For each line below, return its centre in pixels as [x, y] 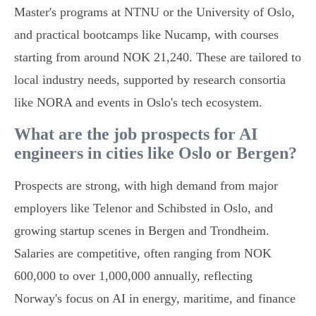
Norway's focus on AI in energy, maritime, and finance [155, 299]
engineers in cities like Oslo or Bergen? [156, 153]
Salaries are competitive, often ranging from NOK [143, 254]
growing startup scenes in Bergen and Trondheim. [142, 231]
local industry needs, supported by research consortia [150, 80]
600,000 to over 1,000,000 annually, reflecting [133, 276]
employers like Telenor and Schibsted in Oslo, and [144, 208]
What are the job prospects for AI [136, 134]
